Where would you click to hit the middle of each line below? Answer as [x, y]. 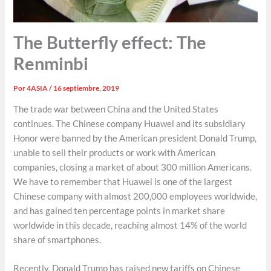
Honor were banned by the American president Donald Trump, [135, 138]
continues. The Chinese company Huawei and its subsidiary [130, 123]
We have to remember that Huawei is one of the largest [123, 181]
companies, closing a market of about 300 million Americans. [133, 167]
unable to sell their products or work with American [115, 152]
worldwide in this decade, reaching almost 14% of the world [130, 225]
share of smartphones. [57, 240]
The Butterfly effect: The [110, 42]
